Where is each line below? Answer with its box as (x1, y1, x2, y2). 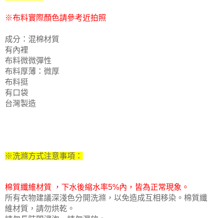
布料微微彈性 (5, 56, 52, 65)
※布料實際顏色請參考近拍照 (5, 13, 106, 22)
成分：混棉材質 (5, 35, 59, 43)
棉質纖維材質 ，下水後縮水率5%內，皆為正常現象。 (5, 182, 189, 191)
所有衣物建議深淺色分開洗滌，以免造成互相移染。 (5, 193, 184, 202)
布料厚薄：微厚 (5, 67, 59, 75)
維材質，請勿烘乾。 (5, 204, 75, 213)
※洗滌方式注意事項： (5, 151, 83, 160)
